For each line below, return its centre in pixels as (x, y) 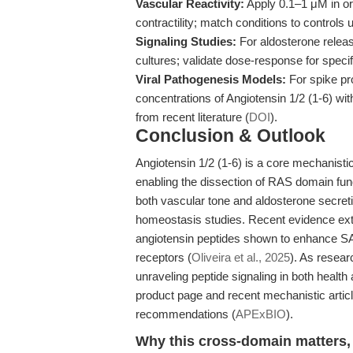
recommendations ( (186, 314)
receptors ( (163, 257)
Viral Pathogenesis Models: (211, 79)
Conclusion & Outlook (230, 136)
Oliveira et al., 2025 (241, 257)
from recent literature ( (192, 117)
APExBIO (261, 314)
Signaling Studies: (186, 41)
